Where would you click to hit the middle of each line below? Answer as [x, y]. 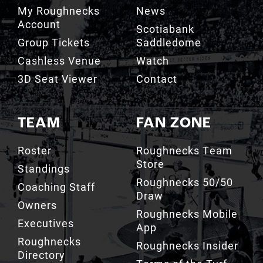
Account [39, 24]
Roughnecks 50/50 [184, 182]
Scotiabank [165, 28]
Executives [45, 223]
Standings [43, 168]
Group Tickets [53, 42]
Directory [41, 254]
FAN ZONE [173, 123]
